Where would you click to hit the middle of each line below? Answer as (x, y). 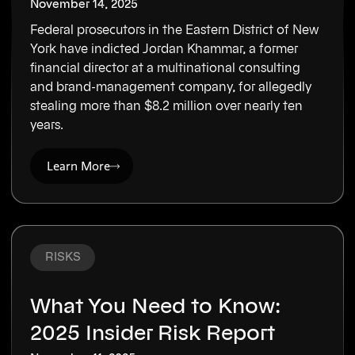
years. (47, 125)
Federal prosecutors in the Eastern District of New (175, 30)
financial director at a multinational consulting (166, 68)
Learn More (79, 166)
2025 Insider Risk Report (153, 333)
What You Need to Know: (156, 306)
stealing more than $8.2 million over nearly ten (167, 106)
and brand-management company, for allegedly (171, 87)
